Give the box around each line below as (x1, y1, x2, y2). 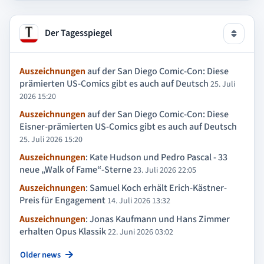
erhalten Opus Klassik (19, 225, 106, 238)
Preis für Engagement (19, 194, 105, 207)
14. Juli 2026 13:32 (107, 195, 170, 207)
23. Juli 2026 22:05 (133, 164, 196, 177)
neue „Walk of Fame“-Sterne (19, 163, 131, 177)
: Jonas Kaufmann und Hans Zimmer (85, 212, 230, 226)
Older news (20, 248, 61, 261)
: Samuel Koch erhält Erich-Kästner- (85, 181, 227, 195)
